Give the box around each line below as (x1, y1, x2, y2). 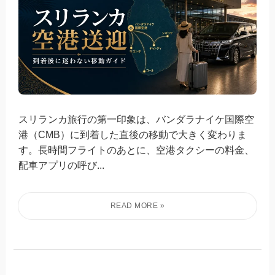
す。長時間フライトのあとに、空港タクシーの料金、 (18, 144, 255, 156)
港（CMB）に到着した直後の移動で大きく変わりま (18, 129, 247, 141)
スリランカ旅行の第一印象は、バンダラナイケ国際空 (18, 114, 255, 125)
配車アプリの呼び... (18, 160, 105, 171)
